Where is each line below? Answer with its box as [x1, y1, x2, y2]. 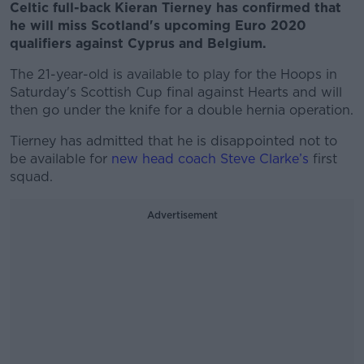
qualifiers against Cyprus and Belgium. [10, 36, 266, 51]
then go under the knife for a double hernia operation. [10, 102, 353, 118]
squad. [10, 169, 53, 184]
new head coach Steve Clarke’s [111, 151, 309, 167]
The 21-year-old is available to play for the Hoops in [10, 67, 337, 82]
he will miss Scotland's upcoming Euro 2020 [10, 18, 306, 33]
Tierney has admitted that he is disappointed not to [10, 133, 337, 149]
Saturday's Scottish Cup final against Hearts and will [10, 84, 342, 100]
